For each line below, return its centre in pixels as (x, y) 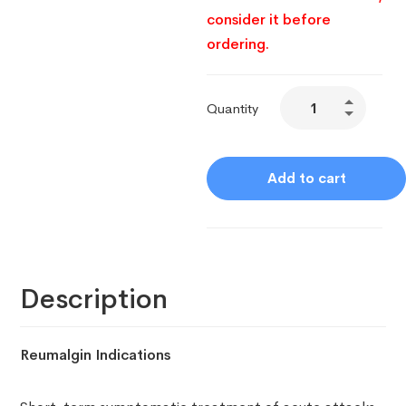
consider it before (269, 20)
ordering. (238, 44)
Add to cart (306, 179)
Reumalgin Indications (96, 355)
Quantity (233, 109)
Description (94, 300)
